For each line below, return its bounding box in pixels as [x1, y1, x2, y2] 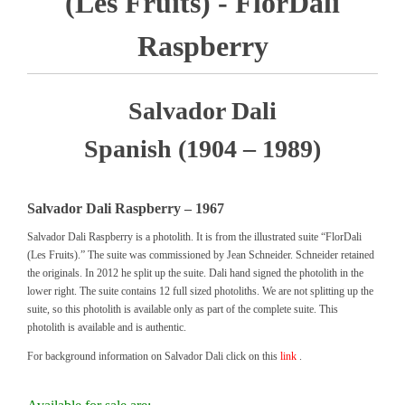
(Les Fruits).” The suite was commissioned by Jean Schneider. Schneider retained [27, 249, 374, 261]
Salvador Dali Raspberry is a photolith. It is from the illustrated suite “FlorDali [27, 231, 362, 243]
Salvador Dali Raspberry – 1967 [27, 201, 224, 216]
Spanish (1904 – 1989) [84, 135, 321, 163]
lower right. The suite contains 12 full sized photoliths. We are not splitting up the [27, 285, 373, 297]
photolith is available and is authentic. [27, 321, 186, 334]
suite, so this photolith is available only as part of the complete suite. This [27, 303, 338, 316]
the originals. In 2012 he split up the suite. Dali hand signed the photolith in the [27, 267, 363, 279]
